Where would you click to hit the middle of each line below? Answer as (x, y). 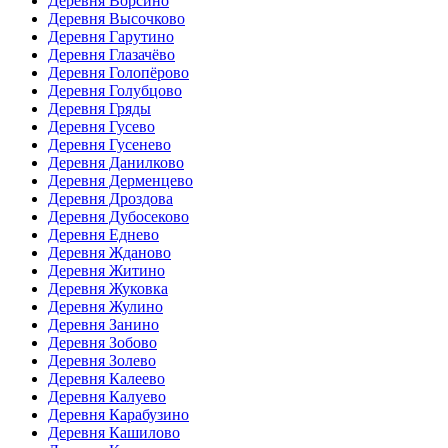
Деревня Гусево (101, 126)
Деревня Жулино (105, 306)
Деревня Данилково (116, 162)
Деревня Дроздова (110, 198)
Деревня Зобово (102, 342)
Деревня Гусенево (109, 144)
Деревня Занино (103, 324)
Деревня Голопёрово (118, 72)
